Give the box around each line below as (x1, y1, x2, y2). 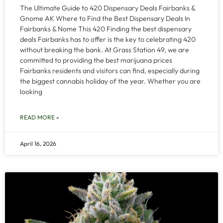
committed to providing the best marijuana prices (20, 56, 172, 65)
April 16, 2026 (20, 140, 56, 147)
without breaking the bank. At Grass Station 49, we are (20, 45, 189, 54)
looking (20, 87, 42, 96)
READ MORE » (20, 113, 59, 121)
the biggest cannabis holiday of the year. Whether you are (20, 77, 201, 86)
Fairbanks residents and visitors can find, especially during (20, 66, 200, 75)
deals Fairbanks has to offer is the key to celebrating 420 (20, 35, 196, 44)
